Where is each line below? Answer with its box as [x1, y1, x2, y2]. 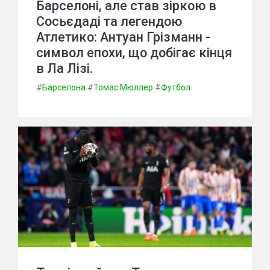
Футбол [161, 83, 190, 92]
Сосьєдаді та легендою [36, 14, 182, 29]
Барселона [42, 83, 86, 92]
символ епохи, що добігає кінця [36, 45, 232, 60]
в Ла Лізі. [36, 61, 93, 76]
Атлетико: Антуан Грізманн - [36, 30, 210, 45]
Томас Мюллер [93, 83, 153, 92]
